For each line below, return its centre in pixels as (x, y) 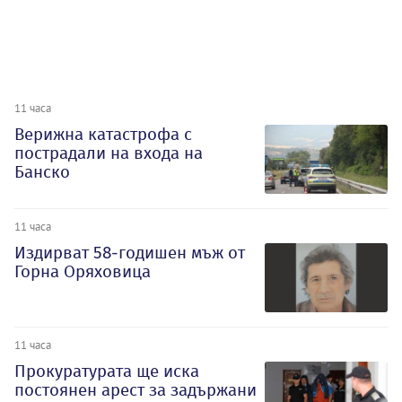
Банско (42, 172)
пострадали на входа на (109, 153)
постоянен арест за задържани (135, 389)
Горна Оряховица (83, 271)
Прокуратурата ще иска (107, 371)
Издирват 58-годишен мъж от (130, 252)
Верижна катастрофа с (103, 135)
